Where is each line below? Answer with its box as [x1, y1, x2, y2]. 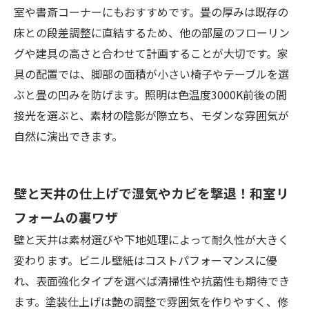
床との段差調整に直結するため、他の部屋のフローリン [14, 24, 290, 41]
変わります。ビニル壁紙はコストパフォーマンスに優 [14, 252, 277, 269]
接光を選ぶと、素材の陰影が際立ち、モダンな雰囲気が [14, 107, 289, 124]
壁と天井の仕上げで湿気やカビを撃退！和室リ [14, 183, 289, 203]
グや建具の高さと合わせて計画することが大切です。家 [14, 45, 288, 62]
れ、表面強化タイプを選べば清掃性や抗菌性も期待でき [14, 272, 290, 290]
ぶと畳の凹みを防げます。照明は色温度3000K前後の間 [14, 86, 287, 103]
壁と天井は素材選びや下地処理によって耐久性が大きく [14, 231, 289, 248]
